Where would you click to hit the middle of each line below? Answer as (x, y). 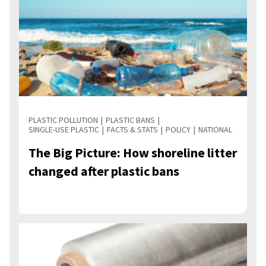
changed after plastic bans (104, 171)
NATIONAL (215, 130)
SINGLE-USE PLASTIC (64, 130)
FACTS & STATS (132, 130)
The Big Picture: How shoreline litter (133, 153)
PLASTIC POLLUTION (63, 120)
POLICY (178, 130)
